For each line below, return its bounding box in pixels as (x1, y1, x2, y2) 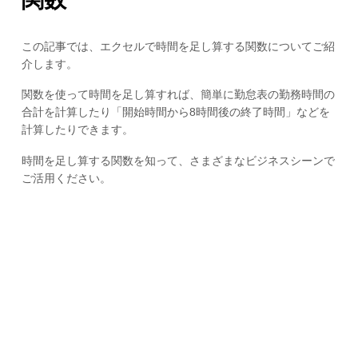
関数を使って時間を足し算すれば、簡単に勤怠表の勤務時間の (21, 88, 335, 101)
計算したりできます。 (21, 123, 133, 137)
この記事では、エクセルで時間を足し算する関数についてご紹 (21, 39, 335, 53)
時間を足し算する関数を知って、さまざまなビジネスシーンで (21, 154, 335, 168)
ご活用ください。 (21, 172, 111, 185)
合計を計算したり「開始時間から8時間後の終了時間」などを (21, 105, 330, 119)
